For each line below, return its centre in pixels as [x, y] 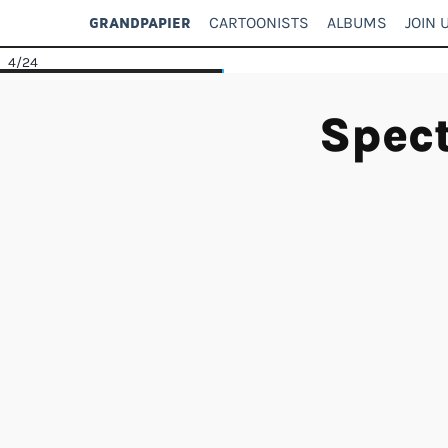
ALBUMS [357, 22]
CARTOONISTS [259, 22]
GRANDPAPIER [140, 22]
